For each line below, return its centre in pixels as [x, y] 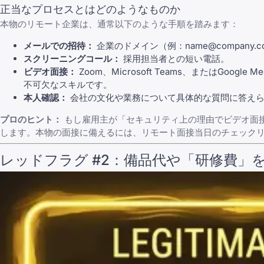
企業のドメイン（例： [140, 45]
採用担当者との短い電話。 [175, 58]
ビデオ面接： [50, 71]
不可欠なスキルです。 [68, 84]
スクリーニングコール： [72, 58]
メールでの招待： [59, 45]
